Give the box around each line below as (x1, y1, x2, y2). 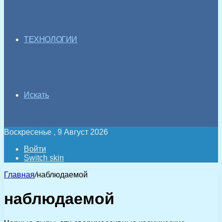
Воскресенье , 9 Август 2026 (4, 128, 108, 136)
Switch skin (24, 154, 64, 162)
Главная (4, 170, 35, 179)
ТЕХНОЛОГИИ (24, 35, 77, 44)
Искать (24, 91, 49, 99)
